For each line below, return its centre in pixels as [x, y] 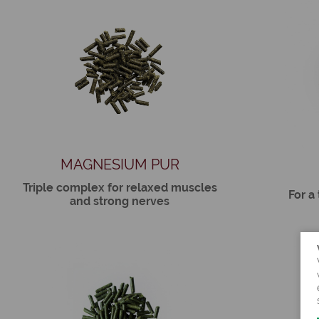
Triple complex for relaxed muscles [120, 188]
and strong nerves [120, 202]
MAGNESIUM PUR [120, 165]
